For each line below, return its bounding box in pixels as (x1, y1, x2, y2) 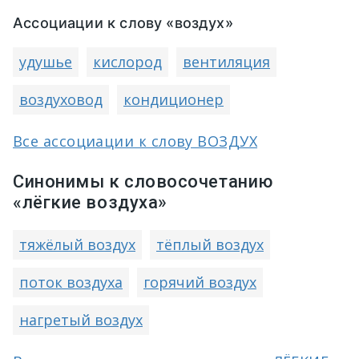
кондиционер (123, 90, 224, 109)
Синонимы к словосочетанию (13, 171, 273, 192)
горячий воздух (143, 272, 256, 292)
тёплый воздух (156, 235, 264, 254)
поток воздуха (19, 272, 123, 292)
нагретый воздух (19, 310, 143, 329)
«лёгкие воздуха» (13, 192, 167, 212)
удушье (19, 52, 72, 71)
